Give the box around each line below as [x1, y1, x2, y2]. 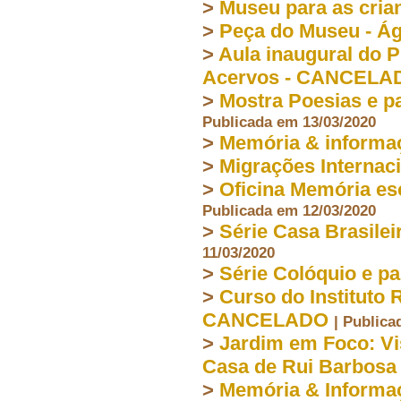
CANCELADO [202, 308, 328, 331]
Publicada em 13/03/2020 [202, 112, 376, 131]
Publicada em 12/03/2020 [202, 200, 376, 219]
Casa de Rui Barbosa [202, 354, 397, 378]
